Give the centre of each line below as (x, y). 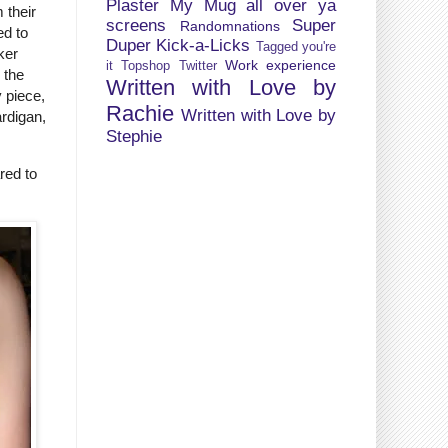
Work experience (280, 64)
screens (136, 25)
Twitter (197, 65)
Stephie (134, 136)
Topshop (146, 65)
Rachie (140, 113)
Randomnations (229, 25)
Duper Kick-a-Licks (178, 45)
